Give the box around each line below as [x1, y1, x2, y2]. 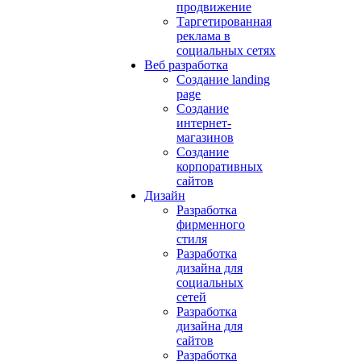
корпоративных [176, 160, 263, 173]
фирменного [176, 218, 245, 231]
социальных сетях [176, 44, 276, 57]
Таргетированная [176, 15, 272, 28]
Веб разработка [144, 58, 228, 72]
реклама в [176, 29, 230, 43]
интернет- [176, 116, 231, 130]
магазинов [176, 131, 234, 144]
